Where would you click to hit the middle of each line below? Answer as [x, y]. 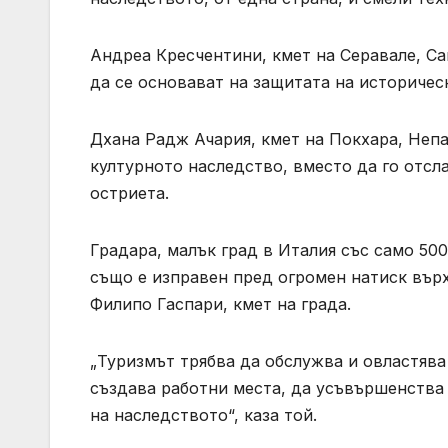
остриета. [129, 193]
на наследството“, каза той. [203, 415]
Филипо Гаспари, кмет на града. [220, 304]
